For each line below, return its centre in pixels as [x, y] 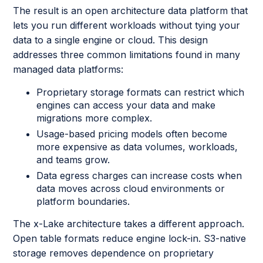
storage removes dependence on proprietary [114, 253]
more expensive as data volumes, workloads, [137, 146]
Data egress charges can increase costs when [139, 175]
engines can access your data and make [126, 105]
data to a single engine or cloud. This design [111, 40]
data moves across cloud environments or [131, 188]
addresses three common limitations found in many [127, 54]
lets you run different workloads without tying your [127, 25]
